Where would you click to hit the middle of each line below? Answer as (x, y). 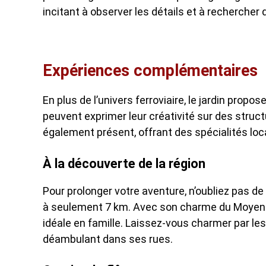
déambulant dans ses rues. (108, 239)
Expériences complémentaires (150, 71)
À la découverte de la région (124, 164)
